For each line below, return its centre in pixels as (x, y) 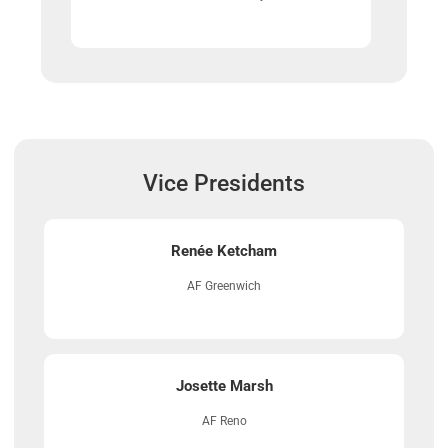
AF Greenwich (224, 286)
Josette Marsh (224, 386)
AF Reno (224, 421)
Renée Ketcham (224, 251)
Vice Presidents (224, 183)
